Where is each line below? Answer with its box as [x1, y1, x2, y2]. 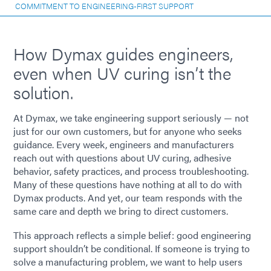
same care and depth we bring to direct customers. [13, 204, 228, 218]
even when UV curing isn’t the [13, 60, 231, 85]
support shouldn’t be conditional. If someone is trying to [13, 241, 250, 255]
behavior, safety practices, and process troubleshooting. [13, 164, 249, 178]
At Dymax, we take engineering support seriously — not [13, 111, 249, 125]
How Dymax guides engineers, [13, 41, 233, 65]
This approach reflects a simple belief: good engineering [13, 228, 251, 242]
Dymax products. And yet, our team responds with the [13, 191, 242, 204]
